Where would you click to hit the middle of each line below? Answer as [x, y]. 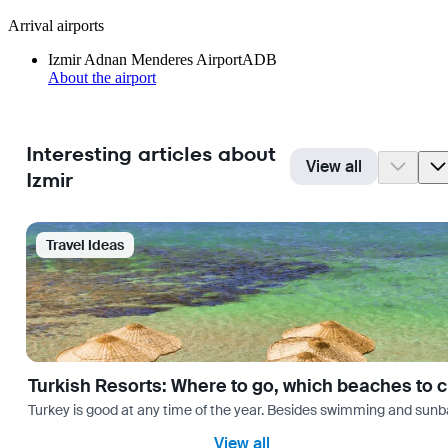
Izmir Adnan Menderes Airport [145, 59]
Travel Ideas [85, 245]
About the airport [102, 77]
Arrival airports [56, 25]
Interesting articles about [150, 154]
